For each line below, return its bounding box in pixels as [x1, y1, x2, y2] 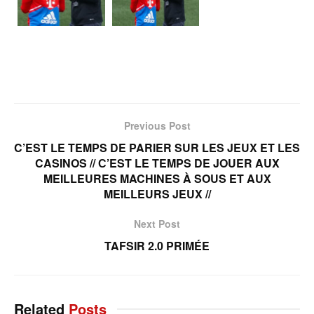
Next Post [134, 217, 180, 231]
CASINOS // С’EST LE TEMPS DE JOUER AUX [34, 155, 280, 172]
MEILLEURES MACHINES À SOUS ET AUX [43, 170, 271, 187]
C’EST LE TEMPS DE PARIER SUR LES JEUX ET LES [14, 139, 300, 156]
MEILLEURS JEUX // [103, 186, 211, 203]
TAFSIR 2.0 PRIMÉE [104, 238, 210, 254]
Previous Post [123, 118, 191, 133]
